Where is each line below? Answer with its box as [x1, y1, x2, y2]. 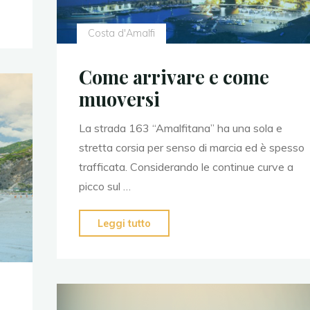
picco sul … [78, 179, 131, 194]
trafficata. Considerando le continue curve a [78, 160, 293, 174]
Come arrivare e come [78, 64, 269, 90]
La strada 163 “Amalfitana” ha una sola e [78, 121, 282, 136]
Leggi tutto [97, 217, 151, 230]
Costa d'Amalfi [87, 27, 155, 40]
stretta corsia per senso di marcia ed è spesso [78, 140, 304, 155]
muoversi [78, 86, 160, 112]
